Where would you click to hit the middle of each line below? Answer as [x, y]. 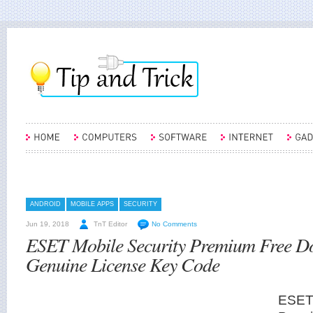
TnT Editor [110, 224]
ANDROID [45, 204]
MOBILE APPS [92, 204]
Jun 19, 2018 [48, 224]
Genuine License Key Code [123, 264]
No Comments [174, 224]
